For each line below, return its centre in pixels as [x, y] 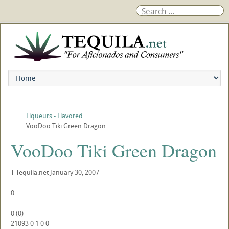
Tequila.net [32, 172]
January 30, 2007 [75, 172]
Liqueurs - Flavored [54, 116]
